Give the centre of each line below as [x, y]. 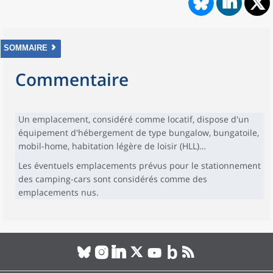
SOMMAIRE [26, 48]
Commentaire [72, 79]
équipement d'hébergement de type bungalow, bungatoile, [139, 133]
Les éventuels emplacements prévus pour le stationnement [140, 165]
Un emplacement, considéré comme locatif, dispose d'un [134, 119]
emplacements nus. [58, 192]
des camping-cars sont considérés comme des [113, 179]
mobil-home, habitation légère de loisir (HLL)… [112, 146]
